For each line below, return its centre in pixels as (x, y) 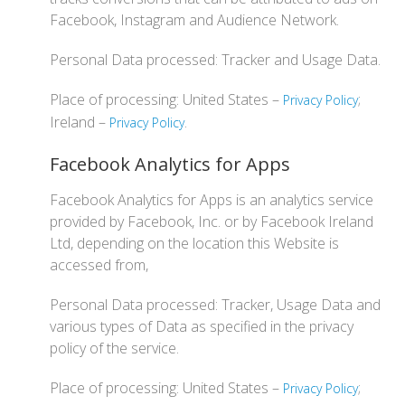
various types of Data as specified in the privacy (202, 326)
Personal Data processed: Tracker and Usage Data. (215, 60)
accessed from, (99, 265)
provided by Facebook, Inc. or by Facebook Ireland (212, 221)
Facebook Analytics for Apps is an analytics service (212, 200)
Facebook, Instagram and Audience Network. (194, 20)
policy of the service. (114, 348)
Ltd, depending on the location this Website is (194, 243)
